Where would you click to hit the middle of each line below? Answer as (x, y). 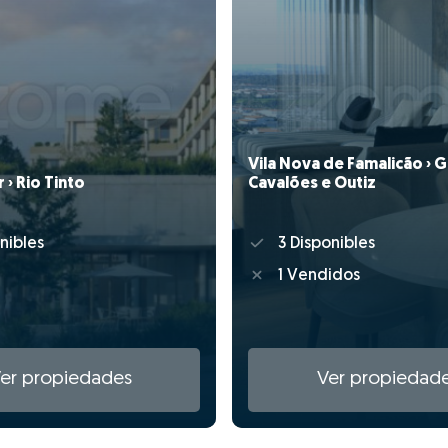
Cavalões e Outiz (312, 183)
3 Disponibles (324, 243)
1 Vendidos (316, 276)
